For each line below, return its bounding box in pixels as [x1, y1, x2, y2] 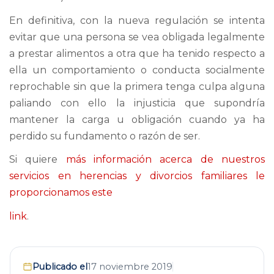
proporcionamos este [9, 187, 113, 198]
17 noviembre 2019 [87, 261, 172, 272]
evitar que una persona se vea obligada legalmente [9, 31, 265, 43]
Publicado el [32, 261, 87, 272]
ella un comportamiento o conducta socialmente [9, 64, 265, 76]
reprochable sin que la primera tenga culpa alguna [9, 80, 265, 92]
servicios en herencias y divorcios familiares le [9, 170, 265, 182]
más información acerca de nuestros [65, 154, 265, 165]
